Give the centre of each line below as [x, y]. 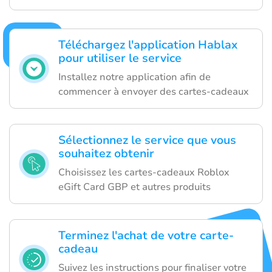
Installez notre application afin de [134, 77]
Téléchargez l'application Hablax [148, 45]
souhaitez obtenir [106, 153]
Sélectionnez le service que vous [147, 140]
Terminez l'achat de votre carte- [146, 235]
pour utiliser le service [120, 58]
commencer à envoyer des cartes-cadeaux [154, 91]
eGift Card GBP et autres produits [134, 187]
